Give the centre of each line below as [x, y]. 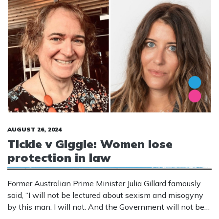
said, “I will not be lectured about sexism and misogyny [105, 195]
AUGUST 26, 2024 [34, 130]
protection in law [59, 158]
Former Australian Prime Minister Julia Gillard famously [104, 184]
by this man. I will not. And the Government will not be [106, 207]
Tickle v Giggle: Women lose [90, 144]
